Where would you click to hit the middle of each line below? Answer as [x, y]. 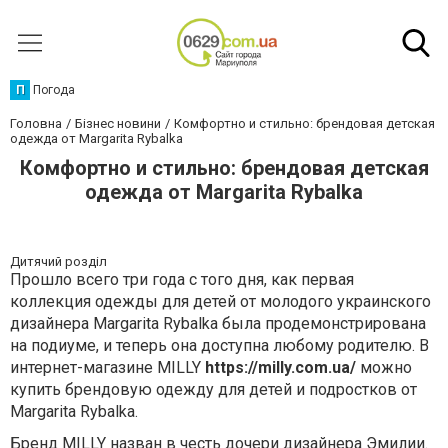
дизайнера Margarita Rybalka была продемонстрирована [218, 323]
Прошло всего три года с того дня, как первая [182, 279]
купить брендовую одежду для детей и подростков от [213, 389]
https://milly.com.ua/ [280, 367]
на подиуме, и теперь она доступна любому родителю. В [219, 345]
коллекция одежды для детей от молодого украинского [220, 301]
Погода [54, 90]
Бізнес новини [118, 123]
